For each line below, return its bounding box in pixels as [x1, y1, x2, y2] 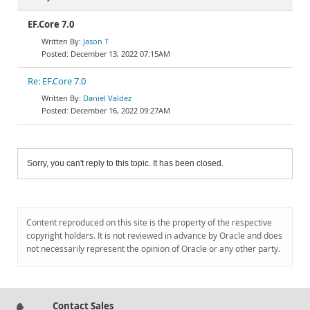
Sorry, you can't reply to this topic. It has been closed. [27, 158, 224, 168]
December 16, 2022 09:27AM [71, 105, 170, 116]
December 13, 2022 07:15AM [71, 48, 170, 59]
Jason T [83, 36, 109, 46]
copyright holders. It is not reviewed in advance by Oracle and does [26, 230, 282, 241]
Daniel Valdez [83, 93, 131, 103]
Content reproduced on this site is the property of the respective [26, 217, 272, 228]
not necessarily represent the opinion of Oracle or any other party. [26, 243, 280, 255]
